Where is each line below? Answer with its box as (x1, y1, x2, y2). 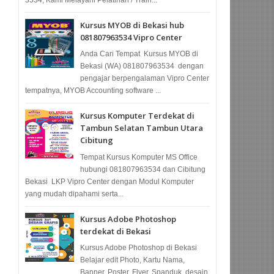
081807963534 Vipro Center (80, 31, 183, 43)
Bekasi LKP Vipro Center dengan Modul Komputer (25, 177, 194, 186)
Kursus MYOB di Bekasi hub (80, 19, 185, 31)
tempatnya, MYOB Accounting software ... (25, 86, 161, 95)
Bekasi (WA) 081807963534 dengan (80, 62, 204, 71)
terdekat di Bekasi (80, 225, 152, 237)
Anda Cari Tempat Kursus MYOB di (80, 50, 199, 59)
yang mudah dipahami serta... (25, 189, 124, 198)
